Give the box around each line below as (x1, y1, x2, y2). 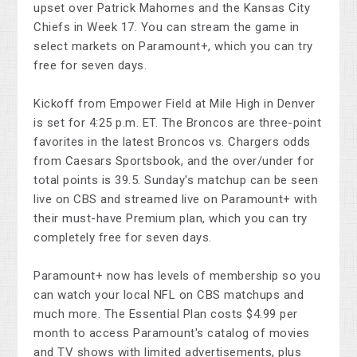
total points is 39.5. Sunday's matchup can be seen (33, 173, 319, 188)
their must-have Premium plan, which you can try (33, 211, 308, 226)
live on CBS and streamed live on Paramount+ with (33, 192, 318, 207)
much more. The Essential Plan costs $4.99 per (33, 307, 298, 322)
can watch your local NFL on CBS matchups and (33, 288, 304, 303)
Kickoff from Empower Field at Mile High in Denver (33, 96, 316, 112)
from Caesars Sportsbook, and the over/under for (33, 154, 315, 169)
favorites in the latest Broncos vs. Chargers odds (33, 135, 311, 150)
